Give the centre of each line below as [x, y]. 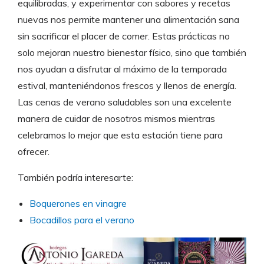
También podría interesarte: [75, 178]
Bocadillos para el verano [82, 220]
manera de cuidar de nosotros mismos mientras [116, 119]
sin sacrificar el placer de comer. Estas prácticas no [124, 36]
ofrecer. [34, 152]
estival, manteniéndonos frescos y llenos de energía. [127, 86]
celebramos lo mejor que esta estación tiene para [120, 135]
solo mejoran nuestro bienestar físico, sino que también [132, 53]
